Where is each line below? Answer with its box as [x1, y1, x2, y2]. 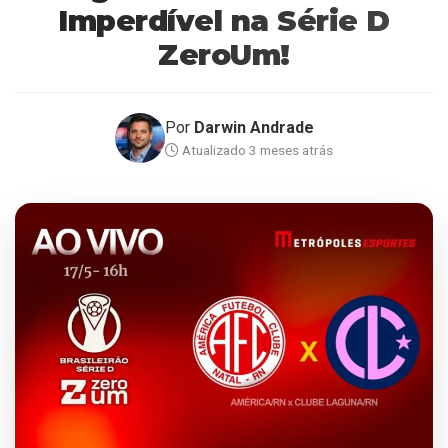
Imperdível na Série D [58, 3, 390, 38]
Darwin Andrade [194, 118, 314, 137]
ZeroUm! [158, 37, 290, 72]
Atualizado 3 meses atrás [179, 142, 333, 158]
